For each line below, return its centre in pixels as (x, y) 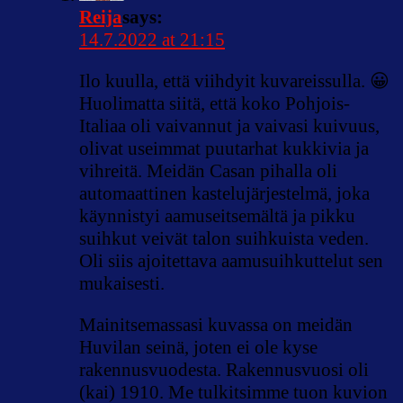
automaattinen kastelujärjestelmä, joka (224, 194)
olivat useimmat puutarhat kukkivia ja (224, 149)
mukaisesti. (122, 284)
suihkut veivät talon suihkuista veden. (224, 239)
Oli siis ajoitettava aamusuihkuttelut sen (231, 261)
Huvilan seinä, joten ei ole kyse (198, 348)
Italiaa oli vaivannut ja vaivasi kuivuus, (229, 126)
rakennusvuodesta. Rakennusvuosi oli (224, 370)
